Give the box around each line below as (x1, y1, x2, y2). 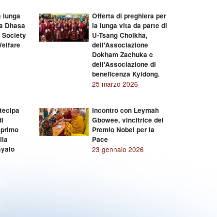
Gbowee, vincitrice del (92, 115, 164, 124)
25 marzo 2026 (92, 79, 138, 89)
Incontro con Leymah (92, 106, 159, 115)
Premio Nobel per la (92, 125, 155, 134)
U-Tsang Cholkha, (92, 31, 148, 40)
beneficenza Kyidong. (92, 69, 160, 78)
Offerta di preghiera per (92, 11, 166, 20)
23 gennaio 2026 (92, 144, 144, 154)
